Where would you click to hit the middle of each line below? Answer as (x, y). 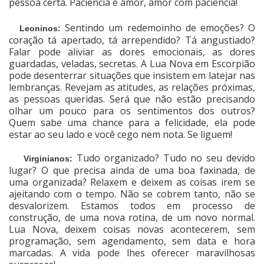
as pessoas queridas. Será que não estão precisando (132, 99)
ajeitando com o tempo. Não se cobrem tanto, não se (132, 194)
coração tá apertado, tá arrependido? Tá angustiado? (132, 40)
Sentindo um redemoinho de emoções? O (160, 28)
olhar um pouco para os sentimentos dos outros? (132, 111)
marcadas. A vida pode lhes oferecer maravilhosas (132, 253)
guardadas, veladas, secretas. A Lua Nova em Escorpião (132, 64)
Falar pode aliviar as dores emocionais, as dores (132, 52)
